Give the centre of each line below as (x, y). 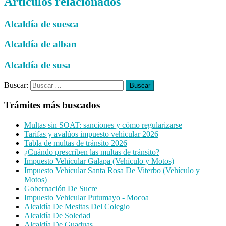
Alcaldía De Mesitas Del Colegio (77, 207)
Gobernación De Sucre (61, 189)
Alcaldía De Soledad (57, 216)
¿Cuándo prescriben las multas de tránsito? (92, 152)
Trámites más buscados (52, 105)
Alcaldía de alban (40, 44)
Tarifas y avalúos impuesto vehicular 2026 (91, 134)
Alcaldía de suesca (41, 24)
